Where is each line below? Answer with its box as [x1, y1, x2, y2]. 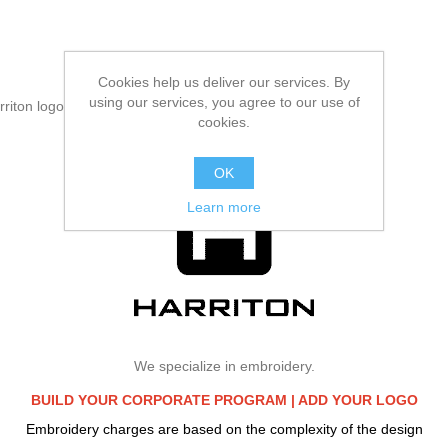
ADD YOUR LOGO [297, 392, 418, 409]
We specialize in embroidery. [133, 358, 315, 375]
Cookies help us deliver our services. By [98, 74, 350, 90]
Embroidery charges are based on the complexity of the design [25, 421, 423, 438]
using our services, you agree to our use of [88, 94, 360, 110]
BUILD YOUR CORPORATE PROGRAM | [30, 392, 298, 409]
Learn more [187, 199, 261, 215]
